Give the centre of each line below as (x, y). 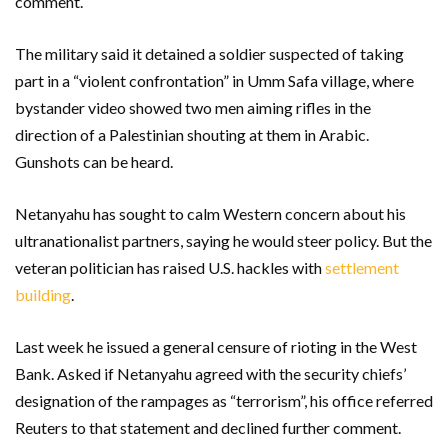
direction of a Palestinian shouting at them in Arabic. (192, 134)
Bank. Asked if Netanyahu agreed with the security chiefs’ (210, 373)
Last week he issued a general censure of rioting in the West (216, 346)
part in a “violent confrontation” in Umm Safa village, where (214, 80)
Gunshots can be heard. (94, 161)
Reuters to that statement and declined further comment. (208, 427)
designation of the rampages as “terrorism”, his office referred (224, 400)
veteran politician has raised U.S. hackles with (170, 267)
